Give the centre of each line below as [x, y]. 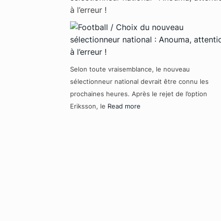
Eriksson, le [89, 106]
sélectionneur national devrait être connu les [139, 81]
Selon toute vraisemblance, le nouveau [130, 69]
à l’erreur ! [88, 10]
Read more [124, 106]
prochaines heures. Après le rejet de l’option [139, 93]
